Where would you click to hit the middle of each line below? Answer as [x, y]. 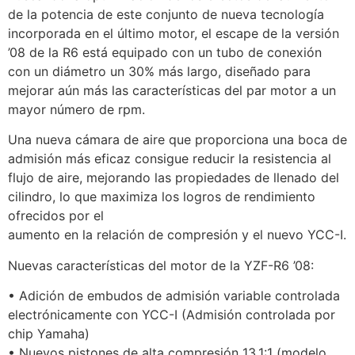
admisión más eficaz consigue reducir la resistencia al [170, 159]
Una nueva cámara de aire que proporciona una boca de [177, 140]
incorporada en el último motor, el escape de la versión [174, 34]
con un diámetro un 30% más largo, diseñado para [159, 72]
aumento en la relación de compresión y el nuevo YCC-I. [177, 235]
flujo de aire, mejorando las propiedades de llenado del [174, 178]
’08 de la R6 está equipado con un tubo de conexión [165, 53]
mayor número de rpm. [76, 110]
